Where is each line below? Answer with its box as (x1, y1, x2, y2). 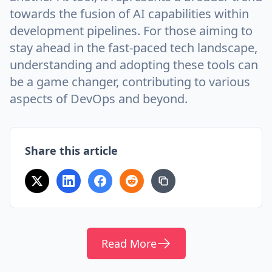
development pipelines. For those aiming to (10, 22, 253, 39)
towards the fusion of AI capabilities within (10, 5, 249, 22)
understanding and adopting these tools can (10, 56, 258, 73)
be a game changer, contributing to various (10, 73, 250, 90)
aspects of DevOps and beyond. (10, 90, 188, 107)
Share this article (25, 143, 118, 158)
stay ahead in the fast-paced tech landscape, (10, 39, 257, 56)
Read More (101, 236, 157, 251)
